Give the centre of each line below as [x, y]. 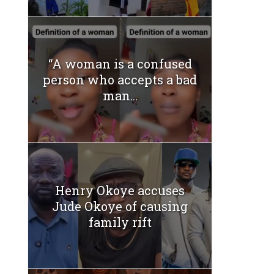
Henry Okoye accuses [120, 190]
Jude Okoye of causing [120, 206]
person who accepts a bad [120, 80]
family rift [120, 222]
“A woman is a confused [120, 64]
